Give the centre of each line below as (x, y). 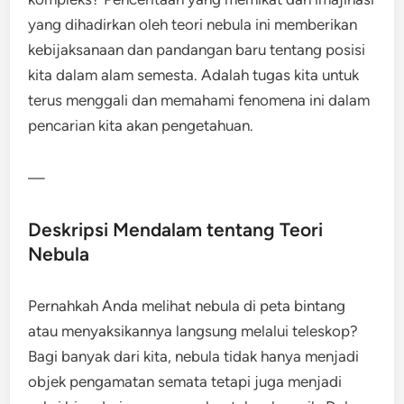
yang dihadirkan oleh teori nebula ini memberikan (193, 24)
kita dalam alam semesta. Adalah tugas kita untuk (194, 75)
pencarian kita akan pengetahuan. (141, 125)
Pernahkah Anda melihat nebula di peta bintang (187, 306)
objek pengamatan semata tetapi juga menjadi (185, 381)
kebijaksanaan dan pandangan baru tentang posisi (197, 50)
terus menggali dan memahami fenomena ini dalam (199, 100)
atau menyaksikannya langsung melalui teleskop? (193, 331)
